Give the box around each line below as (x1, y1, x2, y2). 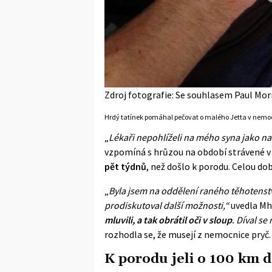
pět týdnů (104, 160, 146, 172)
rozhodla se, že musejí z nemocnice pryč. (104, 228, 271, 240)
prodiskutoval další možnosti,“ (104, 199, 229, 211)
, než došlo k (146, 160, 199, 172)
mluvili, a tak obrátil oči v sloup (104, 213, 232, 226)
